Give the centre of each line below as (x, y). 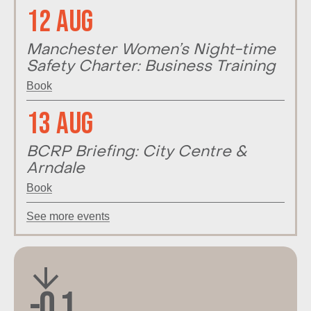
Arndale (56, 169)
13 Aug (60, 124)
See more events (68, 217)
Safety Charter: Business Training (151, 67)
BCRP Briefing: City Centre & (137, 152)
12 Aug (60, 22)
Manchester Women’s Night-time (151, 50)
